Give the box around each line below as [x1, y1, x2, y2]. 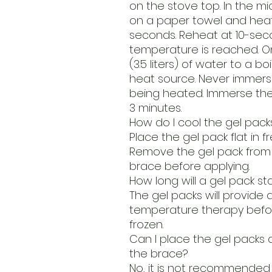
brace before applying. [129, 158, 250, 174]
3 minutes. [129, 100, 182, 116]
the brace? [129, 246, 188, 262]
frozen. [129, 217, 163, 233]
